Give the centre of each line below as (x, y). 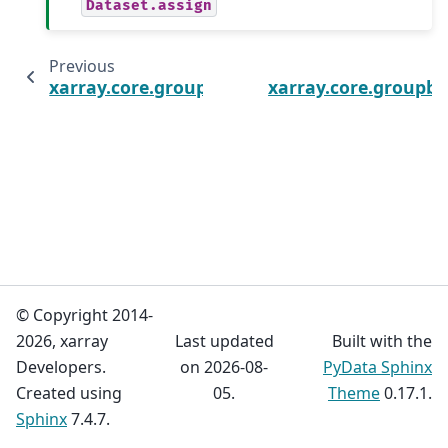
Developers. (61, 367)
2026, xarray (62, 341)
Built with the (381, 341)
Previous (81, 65)
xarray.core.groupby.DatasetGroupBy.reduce (246, 86)
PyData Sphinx (377, 367)
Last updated (224, 341)
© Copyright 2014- (84, 315)
